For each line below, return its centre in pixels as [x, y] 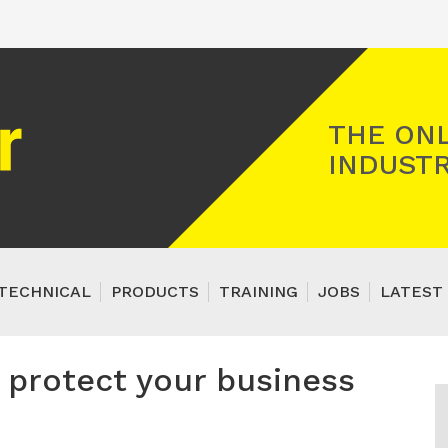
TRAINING [258, 291]
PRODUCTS [155, 291]
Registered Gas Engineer [119, 121]
